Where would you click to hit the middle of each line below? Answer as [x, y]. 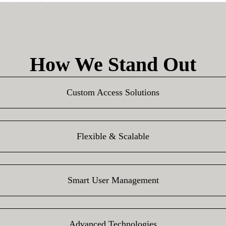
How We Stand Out [113, 64]
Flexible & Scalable [113, 136]
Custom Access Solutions [113, 92]
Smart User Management [113, 180]
